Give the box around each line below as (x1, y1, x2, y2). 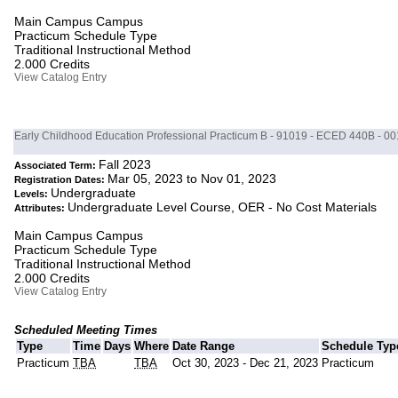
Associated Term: (14, 160, 99, 171)
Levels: (14, 188, 52, 200)
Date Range (172, 339, 235, 354)
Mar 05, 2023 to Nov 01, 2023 (107, 171, 277, 187)
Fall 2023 (99, 157, 152, 172)
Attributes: (14, 203, 68, 214)
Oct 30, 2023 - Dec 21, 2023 (172, 356, 319, 370)
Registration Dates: (14, 174, 108, 186)
